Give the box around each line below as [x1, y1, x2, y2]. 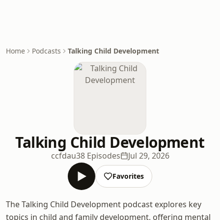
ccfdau [51, 150, 76, 161]
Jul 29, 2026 [128, 150, 169, 161]
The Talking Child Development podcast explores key [6, 199, 201, 210]
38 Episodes [76, 150, 120, 161]
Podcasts [32, 46, 61, 55]
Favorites [112, 171, 144, 181]
